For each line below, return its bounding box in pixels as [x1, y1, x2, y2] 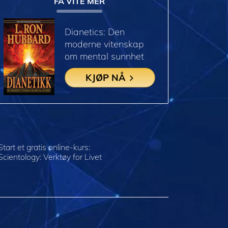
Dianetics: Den [65, 26, 125, 38]
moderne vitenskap [65, 38, 144, 50]
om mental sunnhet [65, 50, 144, 63]
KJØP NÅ [85, 71, 128, 83]
